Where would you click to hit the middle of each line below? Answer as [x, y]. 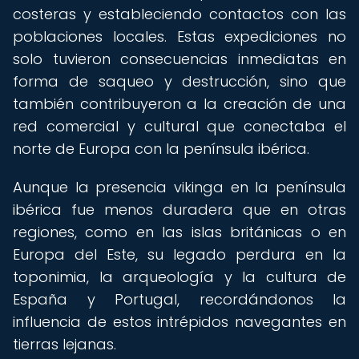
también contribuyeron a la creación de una [179, 104]
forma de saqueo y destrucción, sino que [179, 81]
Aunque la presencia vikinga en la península [179, 187]
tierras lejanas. [65, 344]
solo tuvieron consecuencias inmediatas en [179, 59]
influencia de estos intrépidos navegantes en [179, 322]
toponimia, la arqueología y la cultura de [179, 277]
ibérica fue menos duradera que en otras [179, 210]
